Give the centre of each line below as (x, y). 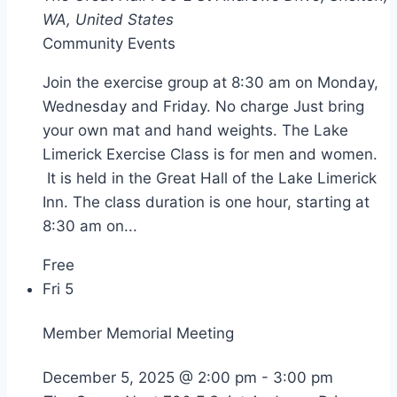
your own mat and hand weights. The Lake (195, 131)
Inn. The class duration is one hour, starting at (206, 202)
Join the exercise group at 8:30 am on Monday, (210, 83)
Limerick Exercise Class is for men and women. (210, 155)
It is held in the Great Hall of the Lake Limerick (210, 179)
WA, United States (108, 20)
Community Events (109, 44)
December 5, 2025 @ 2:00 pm (150, 377)
